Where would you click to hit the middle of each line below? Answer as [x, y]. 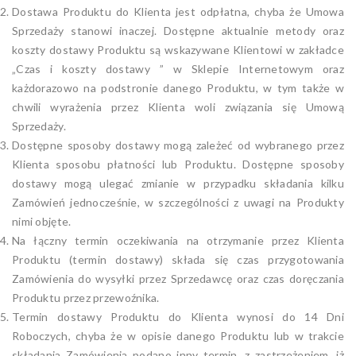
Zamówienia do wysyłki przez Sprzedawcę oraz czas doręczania [178, 279]
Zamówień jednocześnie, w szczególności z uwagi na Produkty [178, 202]
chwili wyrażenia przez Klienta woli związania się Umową [178, 107]
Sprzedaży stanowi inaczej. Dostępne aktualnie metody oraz [178, 31]
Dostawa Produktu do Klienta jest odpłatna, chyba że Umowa [178, 12]
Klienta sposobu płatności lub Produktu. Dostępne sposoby [178, 164]
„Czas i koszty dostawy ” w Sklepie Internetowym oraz [178, 69]
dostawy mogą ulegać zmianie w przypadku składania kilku [178, 183]
